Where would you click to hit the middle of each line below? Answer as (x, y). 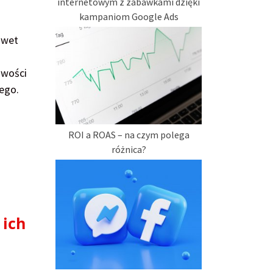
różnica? (129, 150)
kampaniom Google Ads (129, 17)
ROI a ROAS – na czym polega (129, 135)
